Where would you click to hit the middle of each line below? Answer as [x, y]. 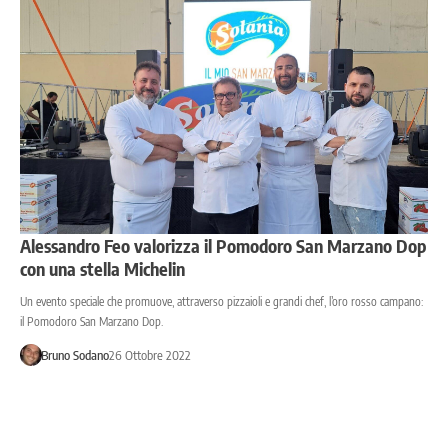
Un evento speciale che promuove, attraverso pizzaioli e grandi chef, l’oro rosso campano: [221, 301]
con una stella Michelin [102, 268]
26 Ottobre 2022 [149, 354]
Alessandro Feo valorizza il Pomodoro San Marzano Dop [223, 245]
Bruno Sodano [74, 354]
